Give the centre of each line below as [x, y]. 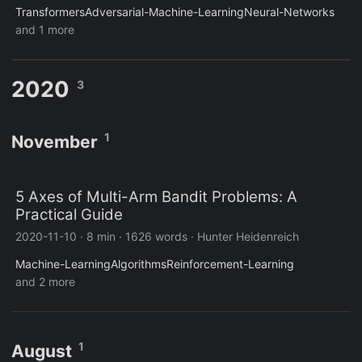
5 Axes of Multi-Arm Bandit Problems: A [156, 197]
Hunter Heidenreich [248, 237]
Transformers [50, 12]
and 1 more [45, 30]
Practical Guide [69, 215]
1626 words [156, 237]
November [55, 142]
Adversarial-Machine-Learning [164, 12]
